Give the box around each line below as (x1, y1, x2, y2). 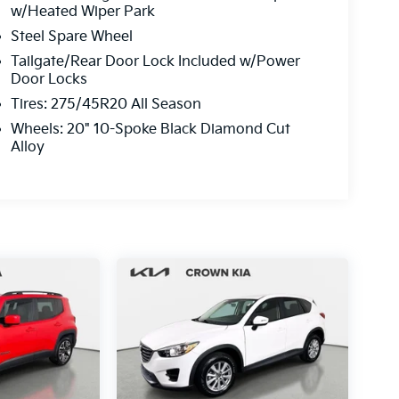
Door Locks (10, 70, 87, 88)
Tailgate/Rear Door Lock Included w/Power (10, 53, 300, 70)
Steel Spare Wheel (10, 28, 133, 45)
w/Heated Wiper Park (10, 3, 155, 20)
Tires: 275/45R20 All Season (10, 95, 201, 113)
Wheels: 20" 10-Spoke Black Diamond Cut (10, 120, 290, 138)
